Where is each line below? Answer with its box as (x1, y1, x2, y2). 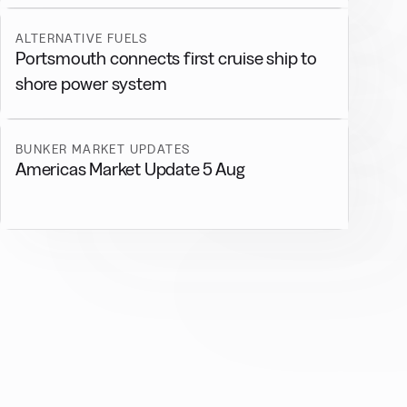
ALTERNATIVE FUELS (15, 31, 148, 45)
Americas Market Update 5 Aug (15, 159, 246, 179)
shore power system (15, 74, 167, 94)
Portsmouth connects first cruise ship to (15, 48, 317, 68)
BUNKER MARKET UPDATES (15, 142, 191, 156)
